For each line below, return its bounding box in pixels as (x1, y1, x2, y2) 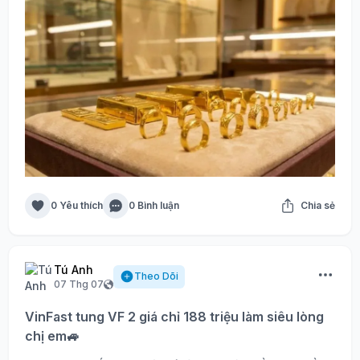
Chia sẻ (301, 199, 335, 212)
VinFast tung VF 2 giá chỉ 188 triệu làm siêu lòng (25, 309, 324, 325)
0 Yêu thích (51, 199, 103, 212)
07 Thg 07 (54, 278, 104, 291)
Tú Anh (54, 263, 93, 277)
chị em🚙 (25, 328, 80, 345)
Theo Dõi (134, 270, 178, 283)
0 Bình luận (129, 199, 179, 212)
